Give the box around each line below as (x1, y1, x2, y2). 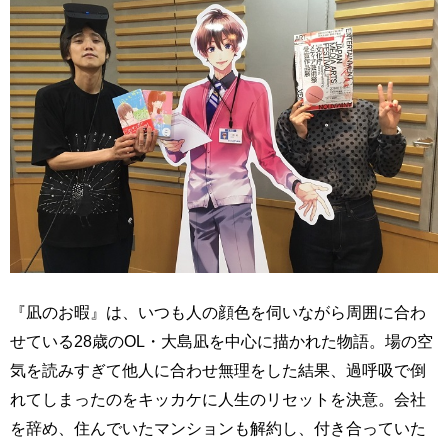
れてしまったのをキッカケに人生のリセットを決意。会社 (10, 390, 426, 409)
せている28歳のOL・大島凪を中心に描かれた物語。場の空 (10, 332, 433, 351)
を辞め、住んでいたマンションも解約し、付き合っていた (10, 419, 426, 438)
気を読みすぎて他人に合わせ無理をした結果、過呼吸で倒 (10, 361, 426, 380)
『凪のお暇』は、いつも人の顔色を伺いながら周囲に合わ (10, 303, 426, 322)
